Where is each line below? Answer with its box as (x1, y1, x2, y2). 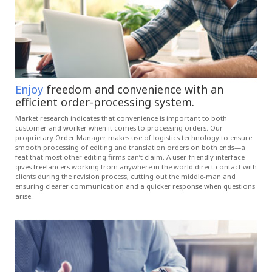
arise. (15, 191, 33, 201)
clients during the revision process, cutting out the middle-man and (15, 172, 236, 182)
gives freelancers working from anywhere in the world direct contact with (15, 162, 257, 172)
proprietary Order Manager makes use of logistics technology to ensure (15, 133, 252, 143)
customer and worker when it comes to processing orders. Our (15, 123, 223, 133)
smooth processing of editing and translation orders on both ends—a (15, 143, 245, 152)
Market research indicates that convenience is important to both (15, 114, 227, 123)
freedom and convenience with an (43, 82, 223, 97)
